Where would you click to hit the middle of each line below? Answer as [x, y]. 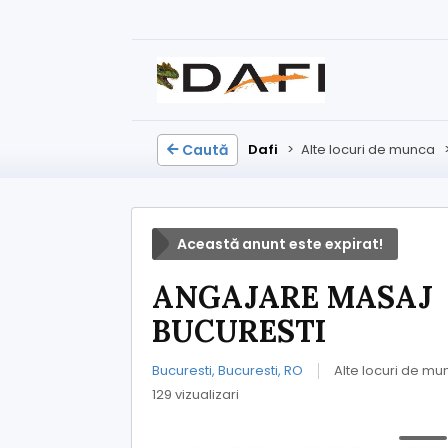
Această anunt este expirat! [280, 244]
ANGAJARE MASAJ [292, 297]
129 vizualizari [195, 394]
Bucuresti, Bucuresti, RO [227, 370]
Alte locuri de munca [368, 149]
